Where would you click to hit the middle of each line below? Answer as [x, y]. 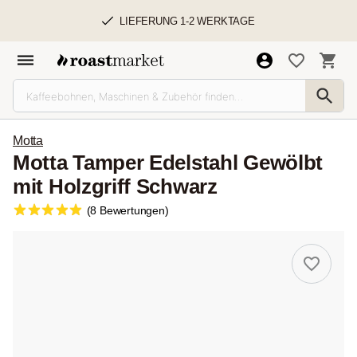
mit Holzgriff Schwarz [115, 186]
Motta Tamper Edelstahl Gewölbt [168, 163]
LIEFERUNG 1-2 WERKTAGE [187, 21]
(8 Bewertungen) [127, 210]
